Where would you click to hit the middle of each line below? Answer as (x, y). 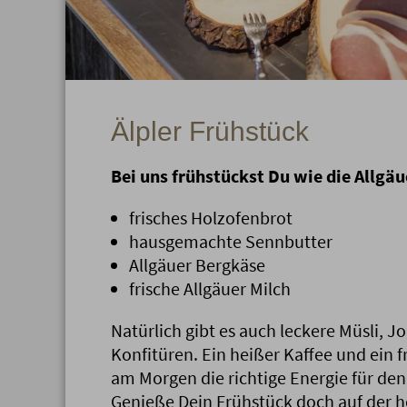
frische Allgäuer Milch (210, 289)
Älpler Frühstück (210, 132)
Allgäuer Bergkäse (197, 265)
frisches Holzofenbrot (211, 218)
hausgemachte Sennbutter (231, 242)
